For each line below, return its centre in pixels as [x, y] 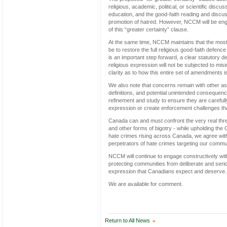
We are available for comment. [146, 184]
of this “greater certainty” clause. [149, 30]
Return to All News [127, 220]
